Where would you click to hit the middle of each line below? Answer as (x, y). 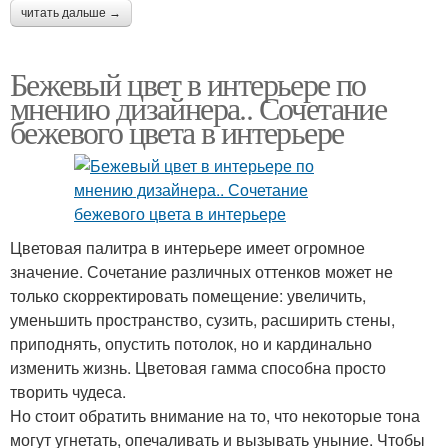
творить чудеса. (68, 391)
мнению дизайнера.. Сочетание (198, 107)
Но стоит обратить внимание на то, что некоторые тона (215, 415)
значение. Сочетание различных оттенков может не (201, 271)
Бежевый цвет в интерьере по (188, 83)
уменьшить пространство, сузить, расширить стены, (202, 319)
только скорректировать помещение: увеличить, (188, 295)
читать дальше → (71, 12)
